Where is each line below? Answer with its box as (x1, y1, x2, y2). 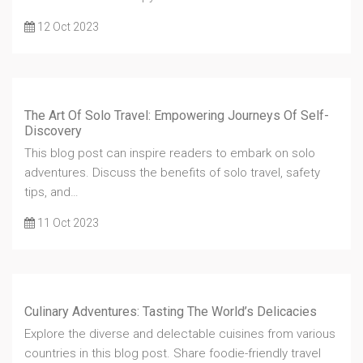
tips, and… (24, 185, 79, 200)
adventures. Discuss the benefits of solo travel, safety (24, 165, 320, 181)
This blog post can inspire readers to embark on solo (24, 146, 315, 161)
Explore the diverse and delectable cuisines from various (24, 327, 335, 342)
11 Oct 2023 (35, 216, 99, 230)
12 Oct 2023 (35, 20, 99, 34)
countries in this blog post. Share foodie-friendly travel (24, 346, 321, 361)
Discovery (24, 123, 82, 139)
